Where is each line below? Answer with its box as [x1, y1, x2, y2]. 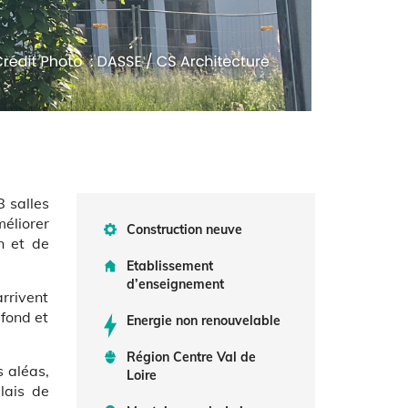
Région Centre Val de [126, 349, 256, 365]
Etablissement [126, 258, 213, 274]
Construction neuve [126, 221, 242, 238]
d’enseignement [126, 276, 224, 292]
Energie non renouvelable [126, 312, 280, 329]
